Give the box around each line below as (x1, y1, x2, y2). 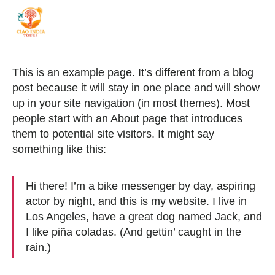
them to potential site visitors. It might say (12, 128, 214, 140)
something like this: (12, 143, 106, 155)
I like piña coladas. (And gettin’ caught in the (26, 226, 241, 238)
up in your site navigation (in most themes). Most (12, 97, 250, 109)
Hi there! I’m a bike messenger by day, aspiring (26, 180, 255, 192)
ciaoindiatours (30, 41, 99, 53)
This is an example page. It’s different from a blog (12, 66, 254, 79)
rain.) (26, 241, 51, 254)
